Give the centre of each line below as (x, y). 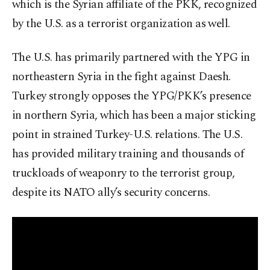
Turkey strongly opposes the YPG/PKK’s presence (132, 96)
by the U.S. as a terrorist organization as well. (121, 24)
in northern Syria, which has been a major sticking (134, 116)
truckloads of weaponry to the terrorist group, (124, 174)
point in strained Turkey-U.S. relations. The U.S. (127, 135)
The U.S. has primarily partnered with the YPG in (131, 58)
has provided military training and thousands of (128, 154)
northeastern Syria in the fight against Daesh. (121, 77)
